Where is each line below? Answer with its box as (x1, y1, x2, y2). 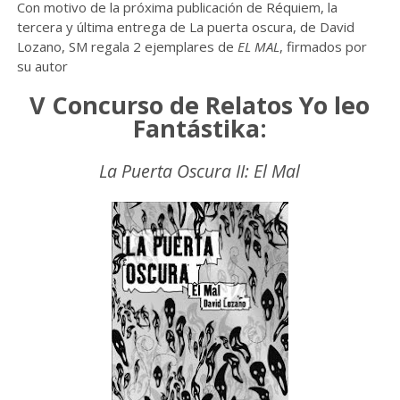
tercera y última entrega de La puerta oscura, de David (16, 18, 354, 37)
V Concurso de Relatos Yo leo (29, 88, 371, 122)
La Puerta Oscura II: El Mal (99, 159, 301, 184)
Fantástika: (132, 112, 267, 146)
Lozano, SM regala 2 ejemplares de (16, 37, 237, 56)
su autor (16, 57, 68, 76)
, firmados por (279, 37, 367, 56)
